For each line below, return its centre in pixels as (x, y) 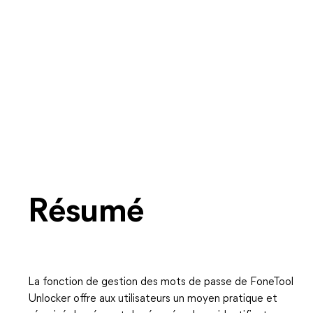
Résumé (86, 213)
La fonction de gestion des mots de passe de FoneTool (161, 282)
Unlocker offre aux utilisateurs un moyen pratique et (153, 299)
